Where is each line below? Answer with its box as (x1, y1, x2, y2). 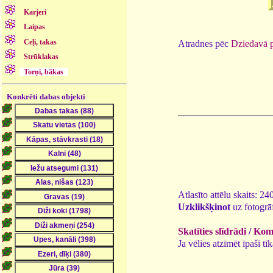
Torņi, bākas (24, 67, 64, 76)
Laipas (24, 23, 46, 32)
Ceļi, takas (24, 37, 57, 46)
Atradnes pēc (178, 38, 231, 49)
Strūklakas (24, 52, 59, 62)
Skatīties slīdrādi (178, 225, 246, 236)
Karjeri (24, 8, 47, 17)
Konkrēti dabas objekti (7, 91, 86, 101)
